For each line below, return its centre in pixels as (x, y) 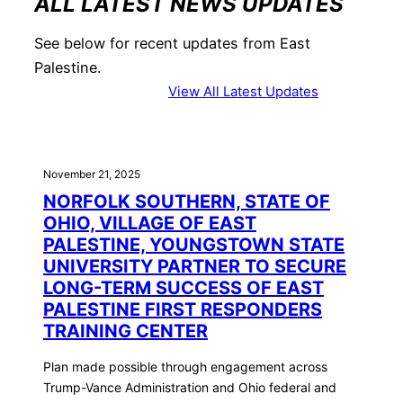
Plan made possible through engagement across (185, 366)
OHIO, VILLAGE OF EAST (150, 223)
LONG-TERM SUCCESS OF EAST (184, 287)
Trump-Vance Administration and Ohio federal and (190, 387)
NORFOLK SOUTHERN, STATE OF (187, 201)
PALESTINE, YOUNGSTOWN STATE (194, 244)
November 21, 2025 (92, 174)
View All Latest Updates (243, 91)
